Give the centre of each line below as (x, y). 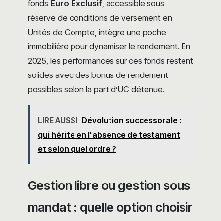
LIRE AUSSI (57, 120)
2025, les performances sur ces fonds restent (110, 61)
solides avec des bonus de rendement (98, 75)
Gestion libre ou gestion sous (109, 186)
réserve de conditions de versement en (100, 18)
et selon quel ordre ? (77, 149)
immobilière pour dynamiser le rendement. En (109, 47)
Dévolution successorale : (131, 120)
